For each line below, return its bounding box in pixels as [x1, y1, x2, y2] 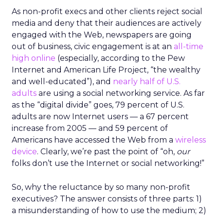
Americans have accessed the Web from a [12, 135, 175, 145]
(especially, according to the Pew [55, 54, 185, 63]
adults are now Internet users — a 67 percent [12, 112, 189, 121]
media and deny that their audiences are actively [12, 18, 201, 28]
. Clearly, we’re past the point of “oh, [37, 147, 177, 156]
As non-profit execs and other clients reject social [12, 7, 202, 16]
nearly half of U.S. [113, 77, 181, 86]
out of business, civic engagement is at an [12, 42, 174, 51]
